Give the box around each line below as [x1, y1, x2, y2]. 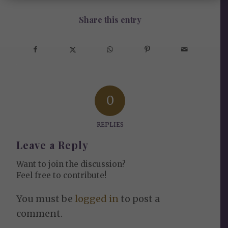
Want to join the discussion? [16, 159, 126, 169]
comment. [16, 207, 63, 219]
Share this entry [78, 14, 141, 25]
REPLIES [96, 120, 124, 128]
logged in [75, 192, 119, 205]
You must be [16, 192, 75, 205]
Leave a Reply [16, 137, 89, 152]
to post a [119, 192, 160, 205]
